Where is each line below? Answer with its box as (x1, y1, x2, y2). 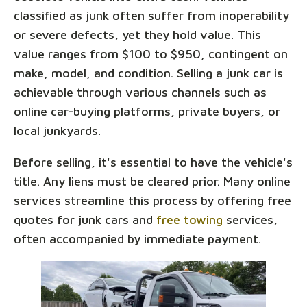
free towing (156, 212, 223, 228)
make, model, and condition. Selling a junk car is (14, 66, 283, 81)
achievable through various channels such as (14, 85, 267, 100)
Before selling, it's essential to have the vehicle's (14, 155, 293, 170)
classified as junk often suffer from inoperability (14, 8, 289, 23)
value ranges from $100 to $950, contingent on (14, 47, 288, 62)
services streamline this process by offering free (14, 193, 291, 208)
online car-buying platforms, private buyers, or (14, 104, 280, 119)
